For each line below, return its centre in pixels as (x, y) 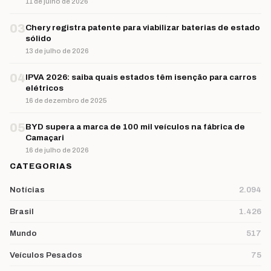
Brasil (22, 212)
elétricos (44, 88)
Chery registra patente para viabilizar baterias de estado (143, 28)
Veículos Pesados (46, 255)
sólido (38, 39)
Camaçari (45, 138)
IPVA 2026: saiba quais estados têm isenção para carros (141, 77)
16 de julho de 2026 (57, 150)
